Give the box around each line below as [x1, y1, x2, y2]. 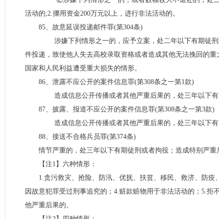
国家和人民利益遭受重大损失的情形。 [25, 65, 141, 72]
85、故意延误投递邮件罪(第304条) [39, 23, 143, 31]
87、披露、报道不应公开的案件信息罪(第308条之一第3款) [39, 106, 215, 113]
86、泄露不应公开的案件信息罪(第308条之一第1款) [39, 78, 194, 86]
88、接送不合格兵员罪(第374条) [39, 133, 136, 140]
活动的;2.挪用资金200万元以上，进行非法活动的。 [25, 10, 179, 17]
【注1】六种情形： [39, 160, 97, 168]
